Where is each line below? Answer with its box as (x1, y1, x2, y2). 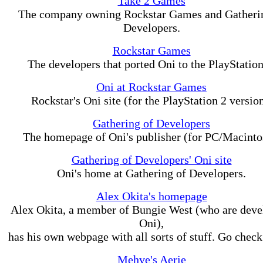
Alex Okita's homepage (96, 190, 207, 203)
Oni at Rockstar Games (96, 80, 207, 93)
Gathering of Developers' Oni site (71, 153, 232, 166)
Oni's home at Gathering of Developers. (57, 167, 246, 180)
